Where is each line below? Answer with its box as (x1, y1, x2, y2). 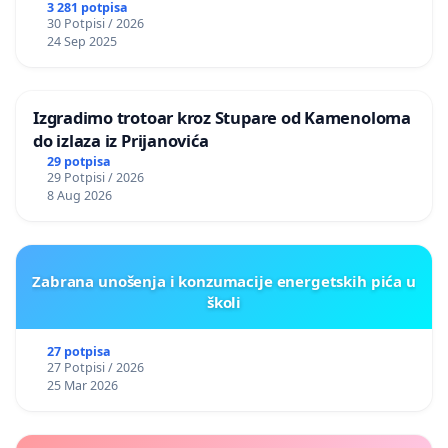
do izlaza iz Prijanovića (33, 129, 209, 153)
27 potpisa (46, 343, 111, 361)
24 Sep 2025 (46, 33, 117, 51)
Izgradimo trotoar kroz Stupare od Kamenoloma (33, 106, 411, 130)
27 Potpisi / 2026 (46, 359, 144, 377)
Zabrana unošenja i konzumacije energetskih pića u (32, 271, 416, 292)
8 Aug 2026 (46, 187, 112, 205)
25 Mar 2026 (46, 377, 118, 395)
